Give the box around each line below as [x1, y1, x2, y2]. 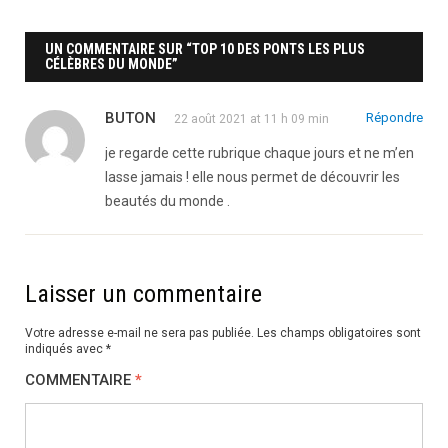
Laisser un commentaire [25, 279, 262, 308]
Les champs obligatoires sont [257, 325, 421, 340]
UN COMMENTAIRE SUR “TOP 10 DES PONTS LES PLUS [45, 40, 365, 57]
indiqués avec [25, 341, 106, 356]
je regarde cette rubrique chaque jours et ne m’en [105, 144, 414, 161]
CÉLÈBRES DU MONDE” [45, 55, 178, 72]
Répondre [366, 109, 423, 125]
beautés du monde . [105, 192, 230, 209]
